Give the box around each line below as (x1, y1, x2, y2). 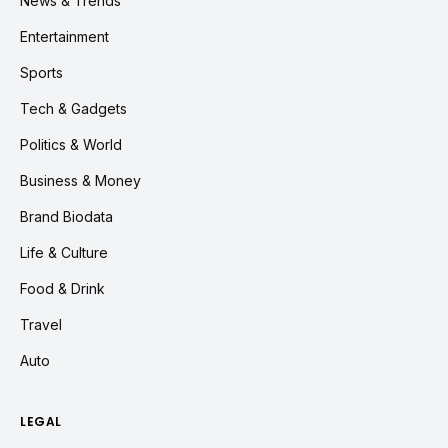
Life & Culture (20, 244, 108, 261)
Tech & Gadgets (20, 100, 127, 117)
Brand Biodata (20, 208, 113, 225)
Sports (20, 64, 63, 81)
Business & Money (20, 172, 141, 189)
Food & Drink (20, 280, 105, 297)
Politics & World (20, 136, 122, 153)
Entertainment (20, 28, 109, 45)
